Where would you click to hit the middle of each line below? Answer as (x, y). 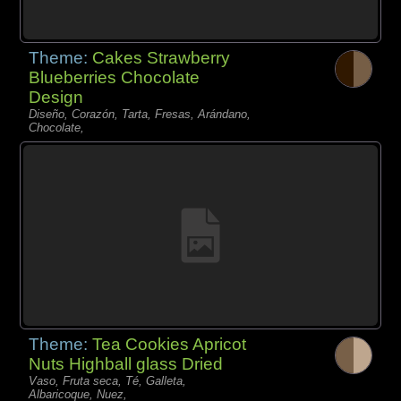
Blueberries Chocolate (115, 77)
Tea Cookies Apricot (170, 344)
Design (56, 97)
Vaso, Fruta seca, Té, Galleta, (108, 380)
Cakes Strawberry (162, 57)
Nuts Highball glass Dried (126, 363)
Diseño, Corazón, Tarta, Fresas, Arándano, (140, 114)
